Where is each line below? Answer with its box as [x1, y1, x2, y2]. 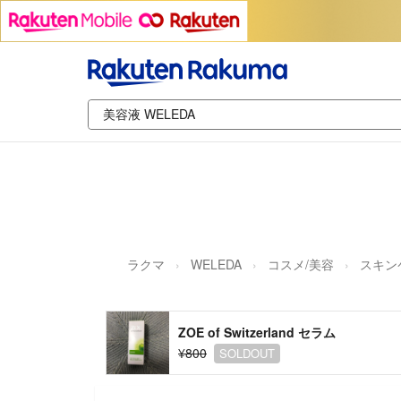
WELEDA [191, 254, 242, 273]
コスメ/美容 [268, 254, 334, 273]
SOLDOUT [219, 344, 275, 362]
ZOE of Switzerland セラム [178, 322, 336, 341]
